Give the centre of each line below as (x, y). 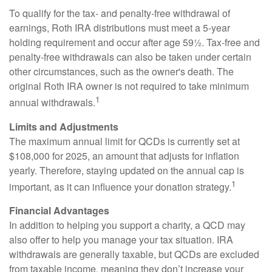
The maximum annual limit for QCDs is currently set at (124, 141)
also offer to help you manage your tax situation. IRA (121, 239)
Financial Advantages (59, 210)
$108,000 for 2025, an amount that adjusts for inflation (124, 155)
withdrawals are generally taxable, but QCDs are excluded (134, 254)
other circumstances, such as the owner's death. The (121, 72)
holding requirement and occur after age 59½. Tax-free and (134, 42)
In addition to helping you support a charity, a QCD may (127, 225)
